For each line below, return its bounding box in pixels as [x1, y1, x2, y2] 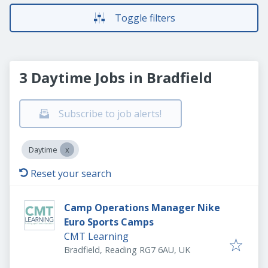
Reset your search [31, 167, 111, 180]
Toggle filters [114, 11, 175, 25]
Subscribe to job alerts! [59, 107, 162, 120]
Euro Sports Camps [64, 215, 154, 229]
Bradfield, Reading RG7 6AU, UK [64, 244, 190, 255]
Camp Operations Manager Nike [64, 201, 220, 214]
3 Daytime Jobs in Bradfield [19, 68, 212, 87]
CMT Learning [64, 230, 129, 243]
